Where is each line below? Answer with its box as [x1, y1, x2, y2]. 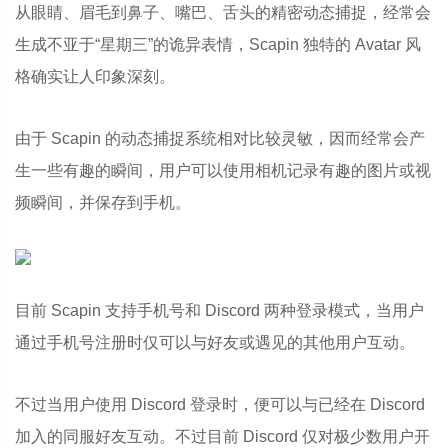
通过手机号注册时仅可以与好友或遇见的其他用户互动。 [15, 334, 415, 351]
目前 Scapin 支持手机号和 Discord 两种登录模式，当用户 [15, 302, 424, 319]
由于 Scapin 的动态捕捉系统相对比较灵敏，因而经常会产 [15, 130, 425, 147]
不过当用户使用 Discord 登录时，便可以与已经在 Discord [15, 396, 425, 413]
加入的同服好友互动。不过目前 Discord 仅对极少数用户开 [15, 428, 430, 445]
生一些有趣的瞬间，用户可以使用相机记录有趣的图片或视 [15, 162, 431, 179]
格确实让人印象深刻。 [15, 68, 175, 85]
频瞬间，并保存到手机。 [15, 194, 191, 211]
